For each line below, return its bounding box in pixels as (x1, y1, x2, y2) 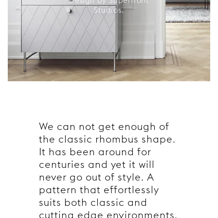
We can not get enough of (39, 120, 169, 133)
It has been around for (39, 145, 151, 158)
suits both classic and (39, 196, 147, 209)
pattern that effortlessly (39, 183, 159, 196)
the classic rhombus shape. (39, 133, 176, 145)
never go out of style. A (39, 171, 154, 183)
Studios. (94, 5, 124, 15)
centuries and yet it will (39, 158, 155, 171)
